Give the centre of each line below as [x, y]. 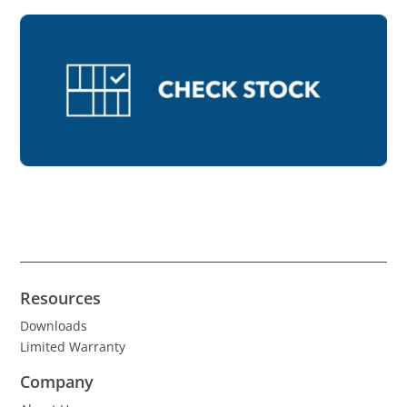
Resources [61, 298]
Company [57, 381]
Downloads [54, 325]
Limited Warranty [73, 346]
